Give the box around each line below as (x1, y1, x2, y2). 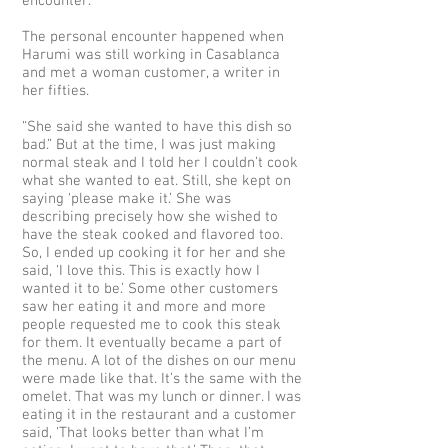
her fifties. (22, 82, 89, 100)
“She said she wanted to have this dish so (22, 118, 292, 136)
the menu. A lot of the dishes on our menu (22, 352, 296, 370)
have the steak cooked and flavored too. (22, 226, 283, 244)
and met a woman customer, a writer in (22, 64, 280, 82)
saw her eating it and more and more (22, 298, 266, 316)
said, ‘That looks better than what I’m (22, 424, 264, 442)
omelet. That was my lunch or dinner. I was (22, 388, 301, 406)
